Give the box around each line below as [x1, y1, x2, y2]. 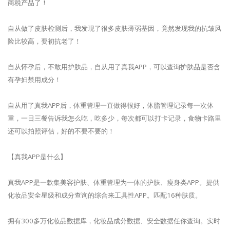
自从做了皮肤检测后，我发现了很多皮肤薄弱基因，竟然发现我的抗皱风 [8, 23, 221, 33]
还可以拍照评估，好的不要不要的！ [8, 126, 114, 136]
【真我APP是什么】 [8, 151, 67, 161]
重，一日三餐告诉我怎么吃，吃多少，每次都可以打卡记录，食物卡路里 [8, 113, 221, 123]
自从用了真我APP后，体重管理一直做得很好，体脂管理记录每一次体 [8, 100, 214, 110]
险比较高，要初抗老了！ [8, 36, 81, 46]
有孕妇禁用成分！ [8, 74, 61, 84]
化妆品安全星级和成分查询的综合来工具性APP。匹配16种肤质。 [8, 190, 202, 200]
